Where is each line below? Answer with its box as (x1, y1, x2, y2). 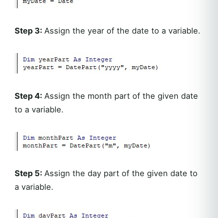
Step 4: (15, 91, 44, 101)
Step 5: (15, 168, 44, 178)
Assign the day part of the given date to (44, 168, 198, 178)
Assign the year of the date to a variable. (44, 25, 200, 36)
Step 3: (15, 25, 44, 36)
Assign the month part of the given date (44, 91, 198, 101)
